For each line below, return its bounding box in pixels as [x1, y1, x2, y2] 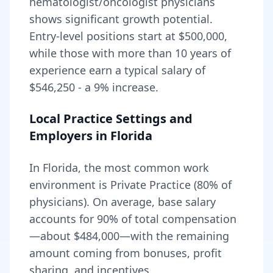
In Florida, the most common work [29, 160, 209, 175]
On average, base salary [93, 194, 216, 209]
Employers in [29, 127, 110, 144]
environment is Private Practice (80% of [29, 177, 232, 192]
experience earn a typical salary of [29, 63, 205, 77]
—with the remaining [119, 229, 229, 243]
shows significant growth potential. [29, 12, 213, 26]
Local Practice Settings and [29, 110, 193, 127]
